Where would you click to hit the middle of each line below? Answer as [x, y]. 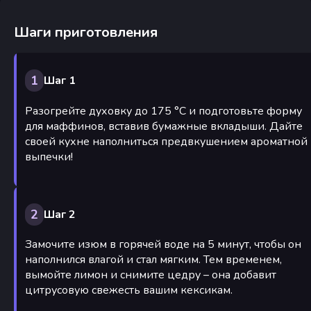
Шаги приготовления [86, 32]
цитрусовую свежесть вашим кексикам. [129, 291]
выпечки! [49, 157]
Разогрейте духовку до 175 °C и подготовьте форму [163, 111]
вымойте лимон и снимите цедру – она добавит [151, 275]
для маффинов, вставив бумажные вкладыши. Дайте [164, 126]
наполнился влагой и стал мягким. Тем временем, [153, 260]
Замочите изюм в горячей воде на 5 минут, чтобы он [163, 245]
